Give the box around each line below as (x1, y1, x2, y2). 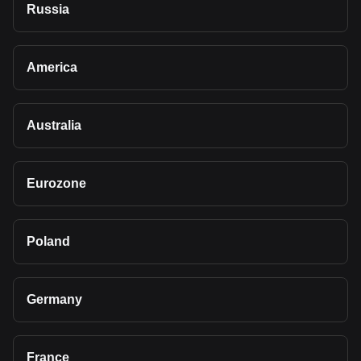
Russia (27, 2, 69, 16)
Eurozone (27, 176, 86, 190)
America (27, 60, 77, 74)
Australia (27, 118, 81, 132)
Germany (27, 293, 82, 306)
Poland (27, 234, 70, 248)
